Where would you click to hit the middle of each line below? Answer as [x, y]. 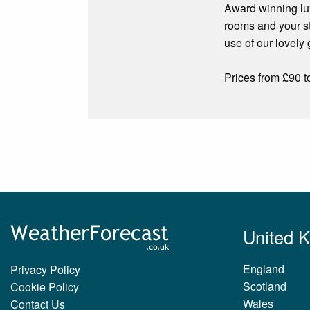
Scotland [265, 286]
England [264, 268]
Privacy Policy [45, 269]
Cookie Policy [45, 286]
